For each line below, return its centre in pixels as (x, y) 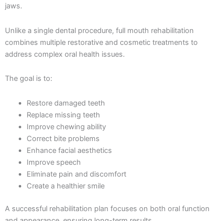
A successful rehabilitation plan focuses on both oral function (107, 208)
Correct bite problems (63, 138)
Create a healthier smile (65, 186)
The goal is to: (29, 79)
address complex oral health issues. (65, 54)
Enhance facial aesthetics (69, 150)
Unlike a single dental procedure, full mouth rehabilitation (99, 30)
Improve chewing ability (66, 127)
